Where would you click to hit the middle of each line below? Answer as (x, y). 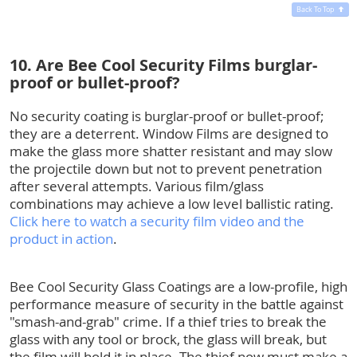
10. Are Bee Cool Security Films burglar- (163, 65)
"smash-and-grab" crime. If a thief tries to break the (168, 321)
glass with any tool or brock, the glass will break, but (168, 339)
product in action (61, 238)
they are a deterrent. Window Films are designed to (169, 133)
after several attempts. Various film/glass (137, 186)
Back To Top (315, 9)
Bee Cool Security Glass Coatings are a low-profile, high (178, 286)
